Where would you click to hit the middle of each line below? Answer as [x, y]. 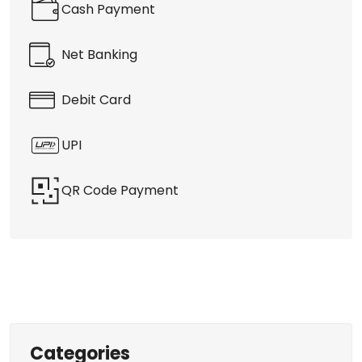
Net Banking [99, 65]
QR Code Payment [120, 200]
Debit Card [96, 110]
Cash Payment [108, 19]
